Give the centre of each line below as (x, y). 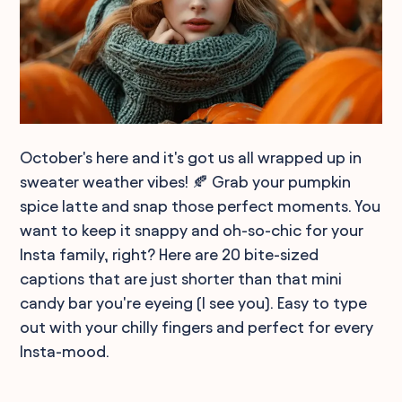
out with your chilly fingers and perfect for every (197, 327)
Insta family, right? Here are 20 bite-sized (170, 254)
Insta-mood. (65, 351)
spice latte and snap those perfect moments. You (201, 205)
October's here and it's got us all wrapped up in (191, 157)
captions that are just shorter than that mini (181, 278)
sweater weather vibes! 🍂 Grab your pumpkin (186, 181)
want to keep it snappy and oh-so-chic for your (192, 230)
